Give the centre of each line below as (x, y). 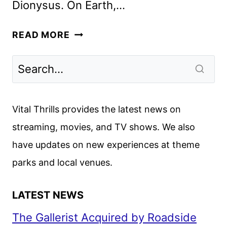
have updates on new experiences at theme (106, 144)
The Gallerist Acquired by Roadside (104, 217)
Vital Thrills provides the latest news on (97, 109)
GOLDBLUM (97, 102)
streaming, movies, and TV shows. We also (104, 127)
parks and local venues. (62, 162)
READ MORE (41, 34)
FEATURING (97, 74)
